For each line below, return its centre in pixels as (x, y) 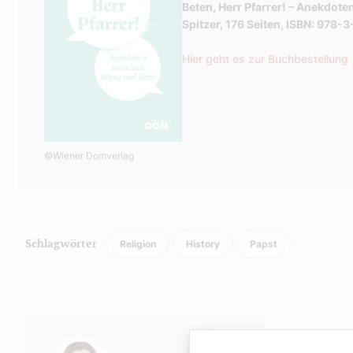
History (203, 243)
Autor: (43, 326)
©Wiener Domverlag (89, 155)
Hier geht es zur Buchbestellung (265, 59)
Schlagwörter (61, 244)
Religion (138, 243)
